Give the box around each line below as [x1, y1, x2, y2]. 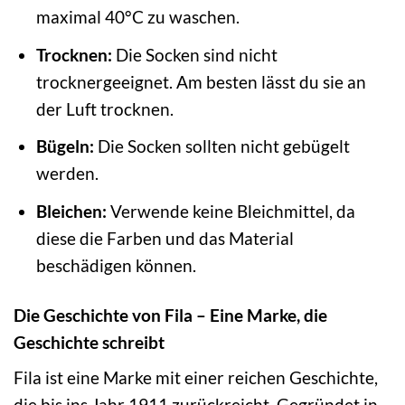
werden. [35, 163, 99, 184]
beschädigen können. [35, 254, 196, 276]
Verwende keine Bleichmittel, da [106, 200, 355, 221]
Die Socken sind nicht [111, 43, 278, 65]
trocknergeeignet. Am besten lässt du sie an [35, 71, 366, 92]
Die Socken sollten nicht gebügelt [93, 136, 350, 157]
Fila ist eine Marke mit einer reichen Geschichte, [14, 367, 378, 389]
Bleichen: [35, 200, 107, 221]
